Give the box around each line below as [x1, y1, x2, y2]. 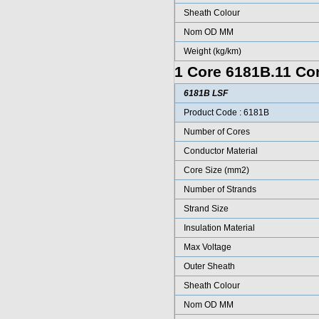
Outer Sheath [183, 261, 235, 271]
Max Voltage [183, 242, 231, 252]
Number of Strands [183, 184, 256, 194]
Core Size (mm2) [183, 165, 249, 175]
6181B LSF [183, 88, 228, 98]
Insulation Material [183, 223, 255, 233]
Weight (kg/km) [183, 46, 241, 56]
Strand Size [183, 204, 229, 214]
